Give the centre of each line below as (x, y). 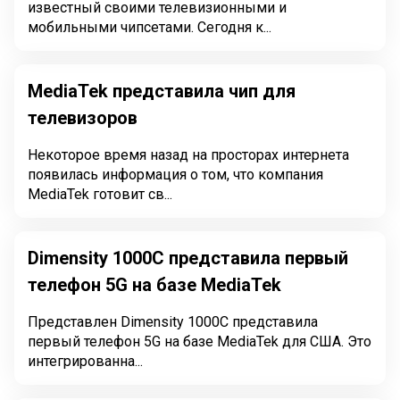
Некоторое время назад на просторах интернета (188, 155)
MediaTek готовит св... (100, 194)
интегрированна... (85, 361)
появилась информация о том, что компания (175, 175)
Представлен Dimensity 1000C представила (173, 322)
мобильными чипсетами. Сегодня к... (150, 27)
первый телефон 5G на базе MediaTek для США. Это (187, 342)
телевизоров (83, 118)
